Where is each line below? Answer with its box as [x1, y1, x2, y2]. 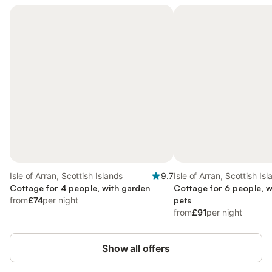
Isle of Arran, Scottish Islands [10, 171, 123, 181]
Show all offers [102, 242, 170, 254]
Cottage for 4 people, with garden [10, 183, 151, 193]
